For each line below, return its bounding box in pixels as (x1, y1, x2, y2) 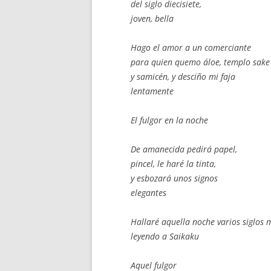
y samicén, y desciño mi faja (131, 71, 235, 82)
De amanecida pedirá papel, (131, 143, 237, 155)
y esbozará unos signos (131, 172, 218, 184)
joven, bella (131, 13, 174, 24)
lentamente (131, 85, 174, 97)
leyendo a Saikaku (131, 230, 199, 242)
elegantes (131, 187, 166, 198)
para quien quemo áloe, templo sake (131, 56, 270, 68)
